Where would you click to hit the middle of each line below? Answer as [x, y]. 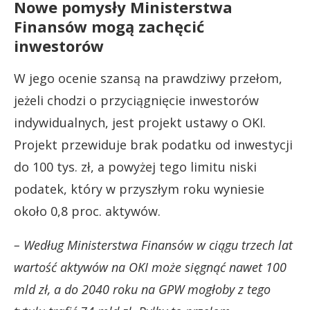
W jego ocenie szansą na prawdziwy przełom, [148, 78]
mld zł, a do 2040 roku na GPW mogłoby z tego [142, 289]
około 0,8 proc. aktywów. [87, 211]
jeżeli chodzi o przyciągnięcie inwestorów [136, 100]
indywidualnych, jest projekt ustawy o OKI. [140, 122]
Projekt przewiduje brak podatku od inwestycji [153, 144]
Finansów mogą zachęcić [109, 26]
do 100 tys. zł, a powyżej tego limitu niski [135, 166]
